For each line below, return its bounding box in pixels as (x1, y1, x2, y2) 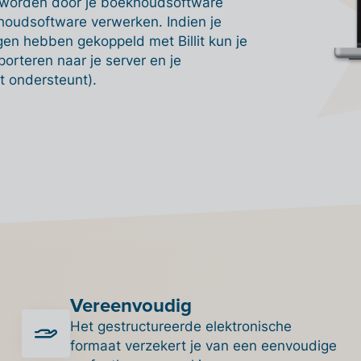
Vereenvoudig (69, 290, 192, 319)
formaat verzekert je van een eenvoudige (69, 337, 337, 354)
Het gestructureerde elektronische (69, 317, 292, 334)
